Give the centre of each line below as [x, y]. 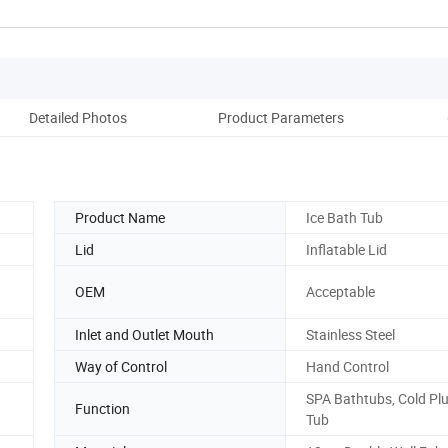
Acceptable [340, 292]
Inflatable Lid [346, 249]
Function [102, 409]
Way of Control [121, 366]
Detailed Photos [78, 117]
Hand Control [347, 366]
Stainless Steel [350, 334]
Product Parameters [281, 117]
